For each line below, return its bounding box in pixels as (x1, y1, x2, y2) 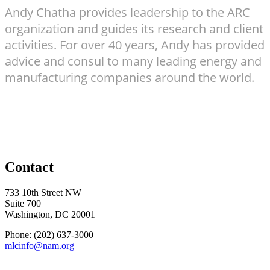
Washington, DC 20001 (5, 209, 95, 220)
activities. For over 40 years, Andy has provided (5, 37, 265, 54)
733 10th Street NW (5, 187, 81, 198)
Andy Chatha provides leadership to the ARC (5, 4, 250, 21)
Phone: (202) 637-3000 (5, 230, 93, 240)
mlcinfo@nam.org (5, 240, 74, 251)
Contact (5, 159, 54, 175)
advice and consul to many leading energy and (5, 53, 262, 70)
